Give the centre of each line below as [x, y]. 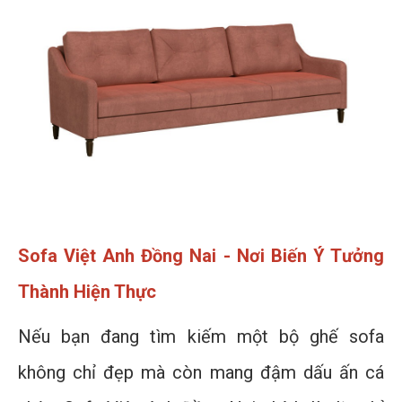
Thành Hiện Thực [87, 292]
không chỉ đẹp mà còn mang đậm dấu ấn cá [201, 373]
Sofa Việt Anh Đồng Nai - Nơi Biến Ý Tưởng [201, 256]
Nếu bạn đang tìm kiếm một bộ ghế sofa [201, 337]
